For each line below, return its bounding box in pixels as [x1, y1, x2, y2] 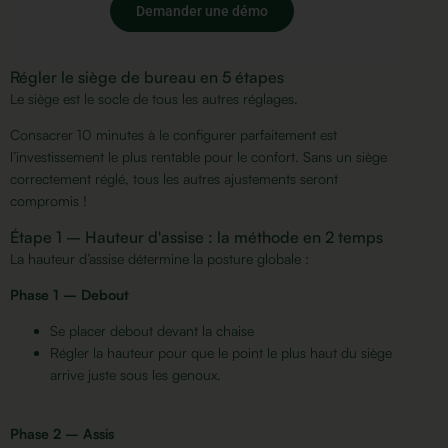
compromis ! [10, 192, 87, 210]
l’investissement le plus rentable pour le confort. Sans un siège [10, 148, 387, 166]
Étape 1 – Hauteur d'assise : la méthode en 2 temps [10, 226, 383, 247]
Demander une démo [135, 2, 268, 19]
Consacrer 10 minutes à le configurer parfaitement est [10, 126, 337, 144]
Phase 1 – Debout [10, 285, 129, 303]
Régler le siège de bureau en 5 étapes [10, 66, 288, 87]
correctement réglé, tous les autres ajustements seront [10, 170, 338, 188]
